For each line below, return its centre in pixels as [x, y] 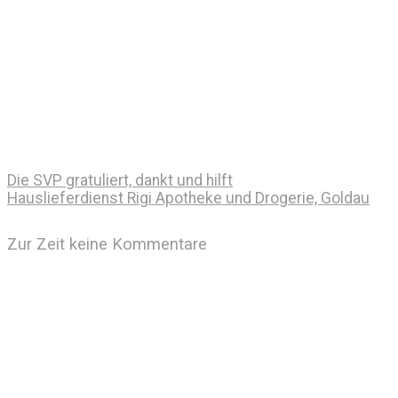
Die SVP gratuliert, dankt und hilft [120, 180]
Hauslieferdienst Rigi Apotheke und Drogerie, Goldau [188, 198]
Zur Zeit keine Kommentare [107, 243]
